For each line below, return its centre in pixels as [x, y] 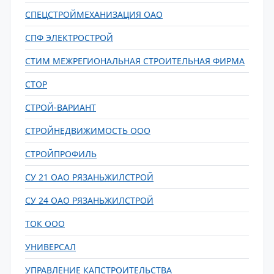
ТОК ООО [45, 224]
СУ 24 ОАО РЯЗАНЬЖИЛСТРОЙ [89, 200]
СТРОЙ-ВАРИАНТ [61, 107]
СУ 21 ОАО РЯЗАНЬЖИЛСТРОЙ [89, 177]
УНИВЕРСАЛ [50, 247]
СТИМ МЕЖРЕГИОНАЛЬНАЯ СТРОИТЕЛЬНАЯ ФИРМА [135, 61]
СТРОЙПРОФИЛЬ [61, 154]
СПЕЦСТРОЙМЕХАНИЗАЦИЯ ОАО [94, 14]
